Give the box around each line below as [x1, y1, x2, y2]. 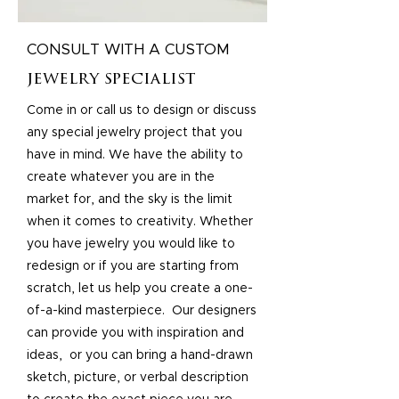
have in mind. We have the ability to [27, 149, 243, 161]
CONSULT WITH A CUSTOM [27, 42, 230, 57]
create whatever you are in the [27, 171, 215, 183]
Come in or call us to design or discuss [27, 104, 256, 117]
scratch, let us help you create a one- [27, 282, 253, 295]
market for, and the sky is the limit [27, 193, 232, 206]
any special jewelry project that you [27, 126, 242, 139]
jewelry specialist [27, 71, 196, 88]
